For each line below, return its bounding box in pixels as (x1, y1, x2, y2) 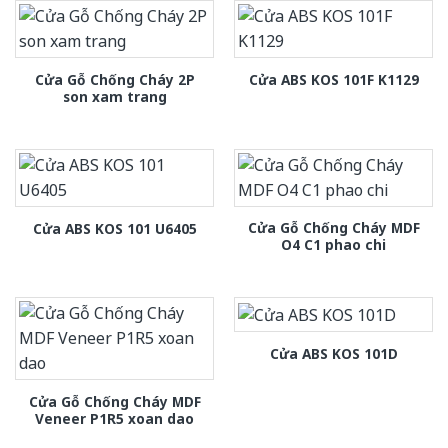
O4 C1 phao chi (281, 235, 386, 255)
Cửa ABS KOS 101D (269, 343, 398, 363)
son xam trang (62, 86, 167, 106)
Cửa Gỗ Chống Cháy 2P (34, 69, 195, 89)
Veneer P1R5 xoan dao (35, 408, 194, 428)
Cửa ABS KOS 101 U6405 (32, 218, 197, 238)
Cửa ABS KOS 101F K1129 (248, 70, 419, 90)
